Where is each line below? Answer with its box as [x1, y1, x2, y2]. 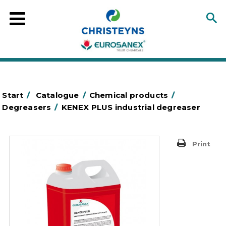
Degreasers [2, 102, 51, 112]
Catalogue [35, 90, 79, 100]
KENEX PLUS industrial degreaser [61, 102, 200, 112]
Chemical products [89, 90, 168, 100]
